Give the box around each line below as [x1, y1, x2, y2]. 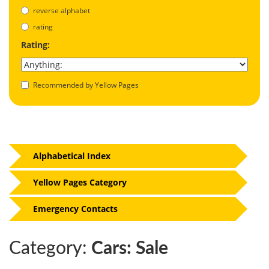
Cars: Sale [87, 239, 168, 258]
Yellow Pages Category [33, 176, 127, 188]
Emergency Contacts [33, 202, 118, 214]
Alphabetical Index [33, 150, 110, 162]
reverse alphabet [33, 5, 90, 16]
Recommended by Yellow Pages [33, 79, 139, 90]
